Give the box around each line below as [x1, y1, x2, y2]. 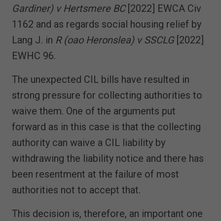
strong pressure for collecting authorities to [12, 89, 202, 101]
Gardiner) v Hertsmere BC [12, 2, 125, 14]
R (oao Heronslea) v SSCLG [55, 34, 174, 46]
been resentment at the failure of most [12, 168, 179, 180]
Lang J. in [12, 34, 55, 46]
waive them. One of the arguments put [12, 105, 176, 117]
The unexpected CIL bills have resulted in [12, 73, 189, 85]
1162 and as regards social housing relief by [12, 18, 201, 30]
